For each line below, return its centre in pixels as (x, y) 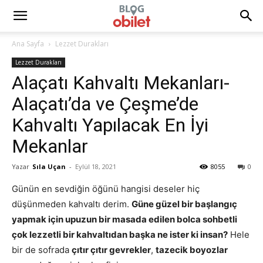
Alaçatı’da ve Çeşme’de (105, 104)
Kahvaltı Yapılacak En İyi (110, 125)
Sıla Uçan (49, 166)
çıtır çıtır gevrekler (111, 250)
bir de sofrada (42, 250)
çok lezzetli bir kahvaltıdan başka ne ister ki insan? (120, 235)
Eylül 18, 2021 (96, 166)
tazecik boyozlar (192, 250)
